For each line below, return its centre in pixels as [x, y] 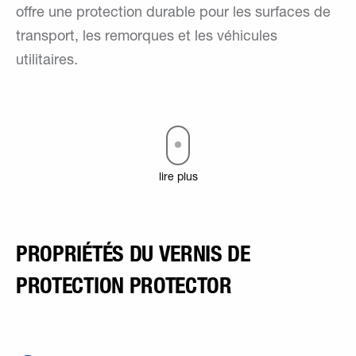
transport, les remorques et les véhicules [147, 38]
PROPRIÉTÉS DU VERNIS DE [133, 254]
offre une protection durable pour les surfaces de [173, 14]
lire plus [178, 178]
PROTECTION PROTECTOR [124, 286]
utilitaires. [47, 62]
